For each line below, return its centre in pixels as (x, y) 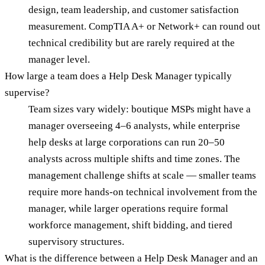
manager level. (59, 60)
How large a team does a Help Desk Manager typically (118, 76)
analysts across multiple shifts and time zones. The (134, 159)
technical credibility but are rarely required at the (132, 43)
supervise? (27, 93)
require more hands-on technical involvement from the (143, 192)
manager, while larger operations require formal (128, 209)
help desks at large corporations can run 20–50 (127, 143)
